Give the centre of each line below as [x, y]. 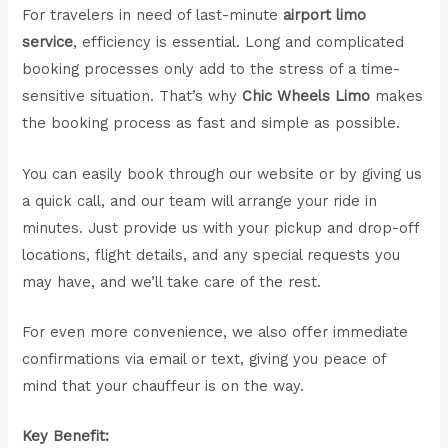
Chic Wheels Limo [306, 96]
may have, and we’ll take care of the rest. [172, 281]
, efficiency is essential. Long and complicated [239, 42]
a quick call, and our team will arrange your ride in [200, 200]
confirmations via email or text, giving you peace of [204, 358]
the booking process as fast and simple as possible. [211, 123]
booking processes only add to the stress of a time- [211, 69]
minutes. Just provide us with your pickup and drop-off [221, 227]
